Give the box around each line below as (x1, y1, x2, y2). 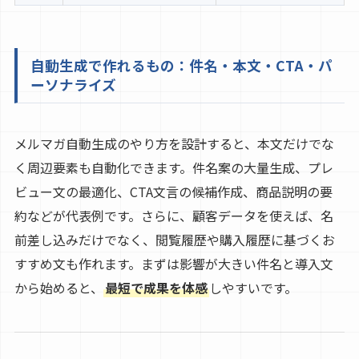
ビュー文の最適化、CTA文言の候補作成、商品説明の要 (14, 181, 333, 201)
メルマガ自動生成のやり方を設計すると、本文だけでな (14, 133, 334, 153)
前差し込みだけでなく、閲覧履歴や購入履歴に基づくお (14, 229, 335, 249)
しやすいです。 (208, 277, 297, 297)
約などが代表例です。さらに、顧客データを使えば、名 (14, 205, 333, 225)
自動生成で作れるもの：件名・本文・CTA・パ (30, 54, 333, 75)
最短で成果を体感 (104, 277, 208, 297)
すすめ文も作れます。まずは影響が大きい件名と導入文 (14, 253, 333, 273)
